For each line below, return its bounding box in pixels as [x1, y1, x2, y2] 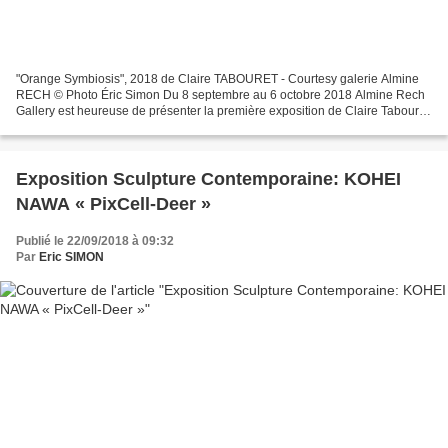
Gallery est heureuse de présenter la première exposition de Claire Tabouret [16, 103, 429, 118]
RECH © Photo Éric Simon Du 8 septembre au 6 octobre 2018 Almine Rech [16, 87, 425, 102]
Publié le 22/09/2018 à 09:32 [16, 233, 174, 248]
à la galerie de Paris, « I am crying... [16, 119, 209, 134]
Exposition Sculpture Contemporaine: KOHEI [16, 168, 401, 189]
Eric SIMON [39, 249, 104, 264]
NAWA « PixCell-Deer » [16, 193, 211, 214]
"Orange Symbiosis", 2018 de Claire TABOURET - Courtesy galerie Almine [16, 71, 419, 86]
